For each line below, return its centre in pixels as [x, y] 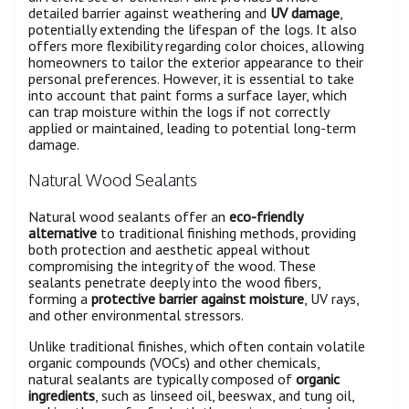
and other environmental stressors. [136, 315]
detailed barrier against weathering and [149, 12]
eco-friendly [266, 216]
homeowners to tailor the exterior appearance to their [196, 62]
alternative [63, 232]
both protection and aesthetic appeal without [169, 249]
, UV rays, [331, 298]
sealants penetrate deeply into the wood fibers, [174, 282]
